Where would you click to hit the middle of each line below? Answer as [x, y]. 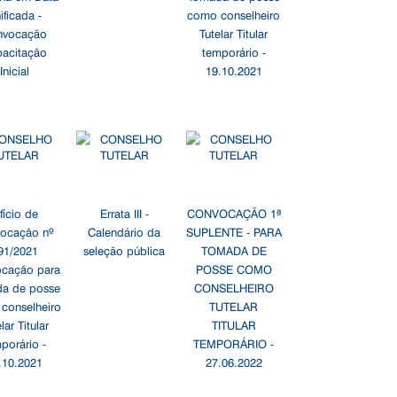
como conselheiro [234, 14]
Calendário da [125, 231]
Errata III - [124, 213]
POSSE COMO [234, 269]
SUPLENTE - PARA [234, 231]
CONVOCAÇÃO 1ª [234, 213]
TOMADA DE [234, 250]
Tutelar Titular [234, 33]
